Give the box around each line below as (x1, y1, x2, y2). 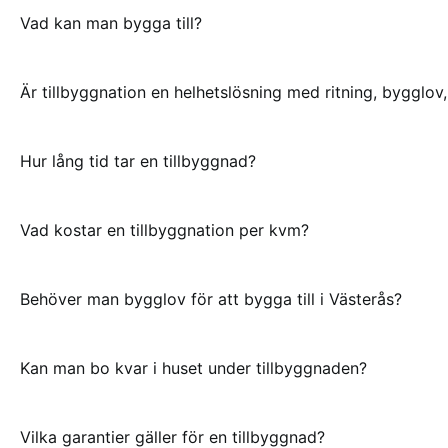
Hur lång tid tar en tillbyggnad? (20, 150, 256, 171)
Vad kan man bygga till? (20, 12, 202, 33)
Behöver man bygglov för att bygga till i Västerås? (20, 288, 402, 309)
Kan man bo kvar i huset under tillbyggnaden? (20, 357, 367, 378)
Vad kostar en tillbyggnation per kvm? (20, 219, 309, 240)
